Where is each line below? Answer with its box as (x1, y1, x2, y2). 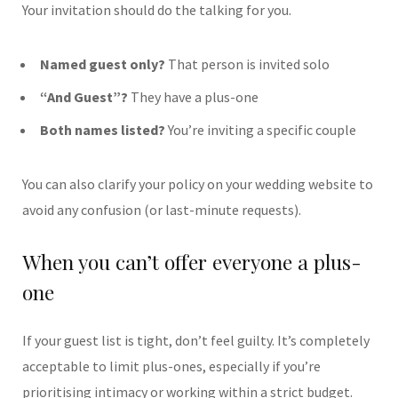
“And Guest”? (40, 87, 128, 106)
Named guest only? (40, 54, 165, 73)
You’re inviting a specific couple (165, 120, 356, 139)
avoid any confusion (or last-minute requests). (22, 200, 301, 219)
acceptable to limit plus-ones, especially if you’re (22, 357, 321, 376)
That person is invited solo (165, 54, 330, 73)
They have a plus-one (128, 87, 259, 106)
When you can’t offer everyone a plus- (22, 248, 362, 276)
